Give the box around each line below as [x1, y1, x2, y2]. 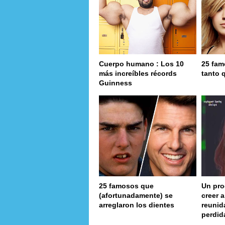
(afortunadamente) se [99, 191, 173, 200]
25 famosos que [99, 182, 154, 190]
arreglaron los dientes [99, 201, 174, 209]
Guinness [99, 78, 132, 87]
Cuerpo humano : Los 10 [99, 59, 184, 68]
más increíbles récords [99, 69, 177, 77]
